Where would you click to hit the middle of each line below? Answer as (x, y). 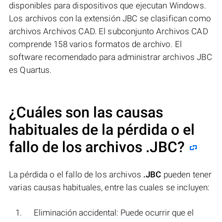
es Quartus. (30, 70)
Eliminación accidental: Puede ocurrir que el (114, 212)
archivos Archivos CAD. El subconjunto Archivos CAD (109, 31)
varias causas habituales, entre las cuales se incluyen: (110, 187)
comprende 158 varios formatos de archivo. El (95, 44)
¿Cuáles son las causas (86, 112)
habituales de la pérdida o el (102, 129)
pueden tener (187, 174)
